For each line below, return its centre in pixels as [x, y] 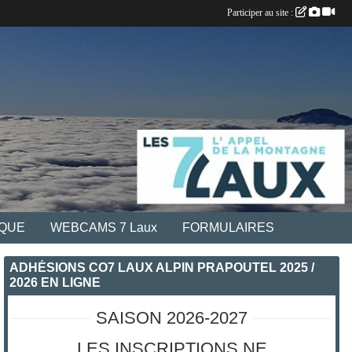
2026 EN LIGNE [55, 282]
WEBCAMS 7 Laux [104, 227]
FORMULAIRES [228, 227]
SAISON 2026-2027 [172, 317]
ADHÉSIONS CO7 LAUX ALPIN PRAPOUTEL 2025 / [162, 267]
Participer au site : [261, 13]
